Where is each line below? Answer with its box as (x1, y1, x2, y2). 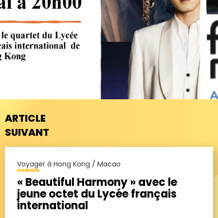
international (17, 198, 88, 213)
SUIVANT (5, 125, 49, 139)
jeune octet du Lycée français (17, 186, 177, 201)
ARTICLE (5, 111, 46, 125)
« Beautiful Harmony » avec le (17, 174, 177, 190)
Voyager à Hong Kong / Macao (17, 159, 121, 169)
